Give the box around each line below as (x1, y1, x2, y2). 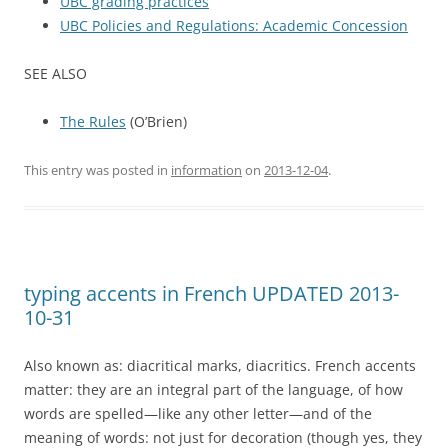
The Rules (60, 112, 126, 132)
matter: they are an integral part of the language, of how (24, 380, 403, 400)
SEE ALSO (24, 64, 87, 84)
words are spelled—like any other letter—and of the (24, 404, 372, 424)
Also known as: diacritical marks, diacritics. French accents (24, 356, 416, 376)
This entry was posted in (24, 161, 171, 180)
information (171, 161, 242, 180)
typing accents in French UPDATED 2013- (24, 280, 399, 308)
